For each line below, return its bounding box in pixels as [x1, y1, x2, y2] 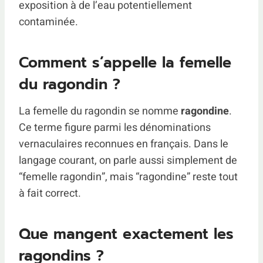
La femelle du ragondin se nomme [19, 103, 181, 119]
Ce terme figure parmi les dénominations [19, 119, 211, 136]
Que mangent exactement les [19, 223, 234, 245]
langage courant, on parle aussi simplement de [19, 152, 237, 168]
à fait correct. [19, 185, 81, 201]
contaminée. [19, 14, 78, 30]
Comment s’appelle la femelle [19, 52, 231, 74]
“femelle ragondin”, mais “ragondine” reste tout [19, 168, 238, 185]
